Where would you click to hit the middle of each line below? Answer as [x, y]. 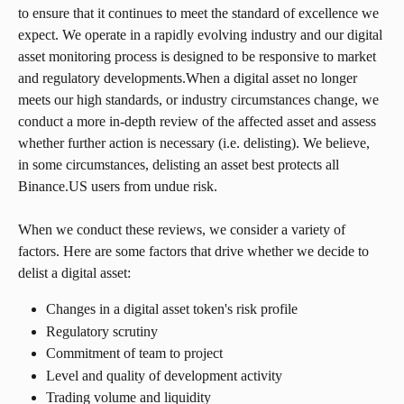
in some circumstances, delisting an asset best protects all [180, 165]
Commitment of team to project [134, 353]
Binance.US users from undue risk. [118, 186]
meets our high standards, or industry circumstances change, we [200, 100]
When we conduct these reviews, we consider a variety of [184, 230]
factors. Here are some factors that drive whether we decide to [195, 252]
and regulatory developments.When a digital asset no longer [189, 78]
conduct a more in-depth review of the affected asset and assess [199, 121]
